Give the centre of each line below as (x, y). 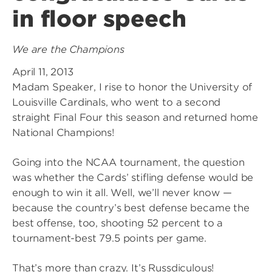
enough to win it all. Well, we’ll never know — (122, 193)
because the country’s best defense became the (131, 208)
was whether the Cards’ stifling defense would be (133, 178)
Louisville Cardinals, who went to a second (117, 102)
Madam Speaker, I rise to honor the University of (132, 87)
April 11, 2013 (43, 72)
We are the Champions (68, 49)
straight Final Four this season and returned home (135, 117)
